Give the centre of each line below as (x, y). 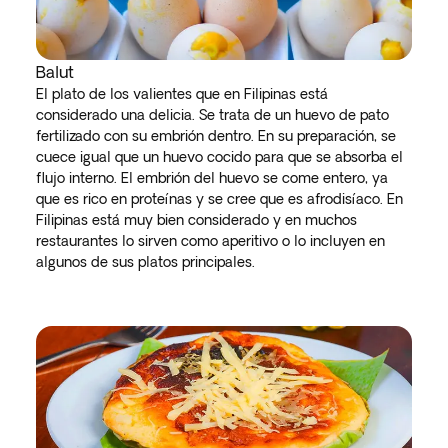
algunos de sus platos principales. (145, 262)
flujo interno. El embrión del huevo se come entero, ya (212, 178)
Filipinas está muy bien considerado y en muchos (196, 220)
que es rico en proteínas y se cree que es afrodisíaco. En (219, 199)
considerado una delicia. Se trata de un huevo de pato (212, 115)
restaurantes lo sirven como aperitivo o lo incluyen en (210, 241)
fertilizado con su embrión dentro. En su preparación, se (216, 136)
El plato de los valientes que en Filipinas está (182, 94)
